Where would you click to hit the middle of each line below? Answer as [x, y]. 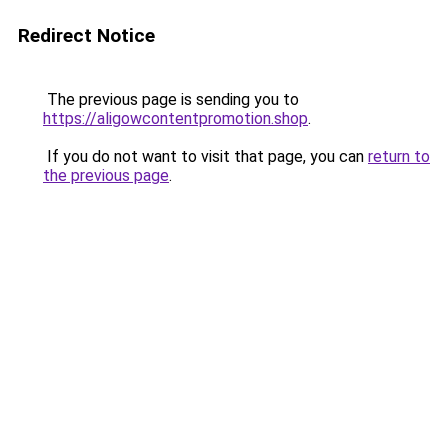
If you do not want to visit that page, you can [205, 156]
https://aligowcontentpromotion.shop [175, 118]
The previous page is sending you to [171, 99]
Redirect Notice [86, 35]
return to [399, 156]
